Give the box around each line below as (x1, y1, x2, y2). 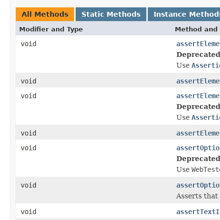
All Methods (22, 10, 68, 18)
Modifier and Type (19, 25, 83, 33)
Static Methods (82, 10, 140, 18)
